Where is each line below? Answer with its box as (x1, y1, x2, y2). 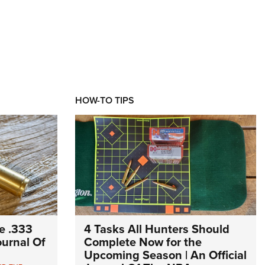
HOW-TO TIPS (75, 93, 134, 107)
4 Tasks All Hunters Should (84, 220, 230, 238)
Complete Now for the (84, 233, 202, 251)
